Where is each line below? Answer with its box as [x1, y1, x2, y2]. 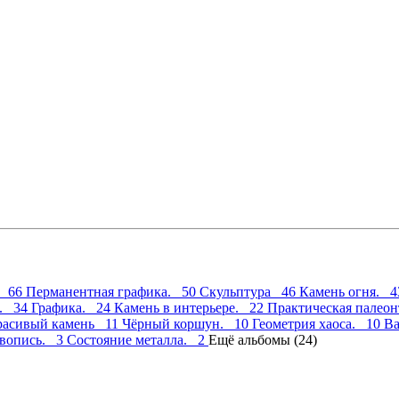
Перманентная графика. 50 [26, 283, 199, 299]
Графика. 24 [31, 299, 114, 315]
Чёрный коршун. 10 [122, 315, 252, 331]
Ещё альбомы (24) [208, 331, 317, 347]
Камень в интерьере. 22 [114, 299, 267, 315]
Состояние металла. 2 [67, 331, 208, 347]
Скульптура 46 [199, 283, 299, 299]
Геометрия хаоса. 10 [252, 315, 384, 331]
